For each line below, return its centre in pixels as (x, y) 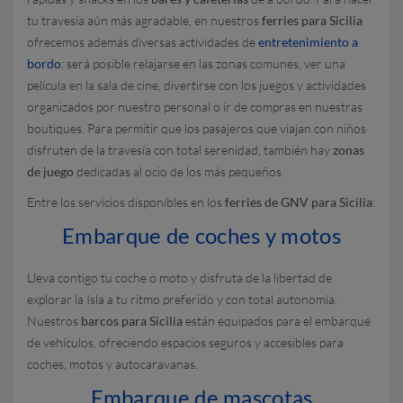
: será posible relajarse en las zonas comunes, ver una (203, 63)
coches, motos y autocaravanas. (112, 364)
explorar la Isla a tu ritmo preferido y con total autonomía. (182, 299)
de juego (50, 171)
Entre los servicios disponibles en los (126, 202)
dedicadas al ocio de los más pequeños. (179, 171)
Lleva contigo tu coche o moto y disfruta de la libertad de (179, 278)
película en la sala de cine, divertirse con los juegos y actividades (197, 85)
